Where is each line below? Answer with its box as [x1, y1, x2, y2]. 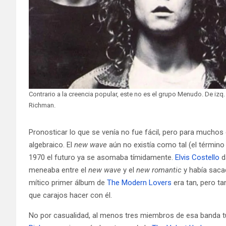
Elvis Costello [175, 152, 219, 162]
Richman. [29, 101, 56, 109]
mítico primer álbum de [29, 178, 107, 187]
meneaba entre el [29, 165, 88, 175]
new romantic [136, 165, 182, 175]
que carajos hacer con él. [29, 190, 112, 200]
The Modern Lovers [107, 178, 172, 187]
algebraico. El [29, 140, 74, 149]
